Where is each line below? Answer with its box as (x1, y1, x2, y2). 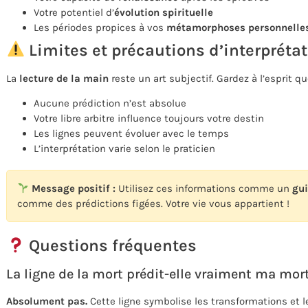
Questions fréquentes (25, 236, 197, 256)
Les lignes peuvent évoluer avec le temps (34, 127, 229, 140)
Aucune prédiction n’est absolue (34, 97, 186, 110)
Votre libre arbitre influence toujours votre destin (34, 112, 264, 125)
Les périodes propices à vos (34, 21, 166, 34)
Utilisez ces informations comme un (115, 182, 293, 195)
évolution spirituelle (114, 6, 213, 19)
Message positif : (29, 182, 116, 195)
